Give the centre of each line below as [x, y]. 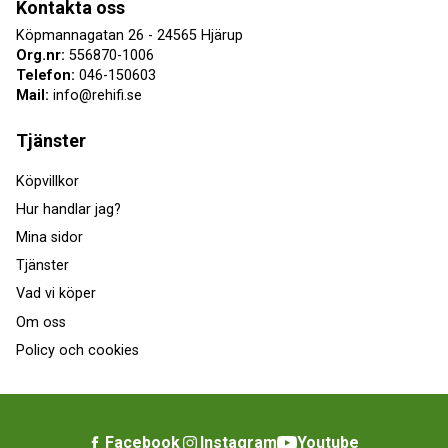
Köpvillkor [47, 181]
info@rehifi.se [95, 96]
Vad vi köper [56, 294]
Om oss [41, 322]
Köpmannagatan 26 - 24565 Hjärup [129, 36]
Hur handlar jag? [68, 209]
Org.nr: [40, 56]
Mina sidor [49, 238]
